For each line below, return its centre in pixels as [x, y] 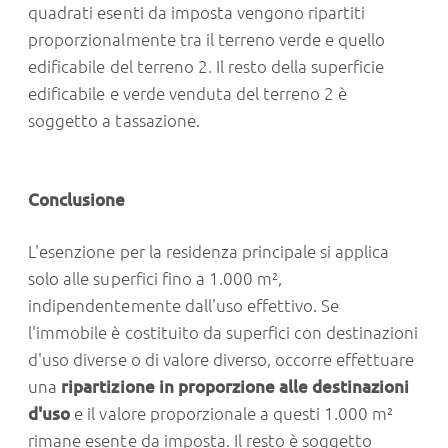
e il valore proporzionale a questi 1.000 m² [234, 414]
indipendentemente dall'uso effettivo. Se [184, 306]
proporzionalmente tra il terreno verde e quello [207, 40]
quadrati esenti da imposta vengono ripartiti [197, 13]
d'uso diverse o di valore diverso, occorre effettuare [221, 360]
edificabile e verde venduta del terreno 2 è [188, 94]
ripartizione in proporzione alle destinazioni [235, 387]
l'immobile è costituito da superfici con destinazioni [223, 333]
